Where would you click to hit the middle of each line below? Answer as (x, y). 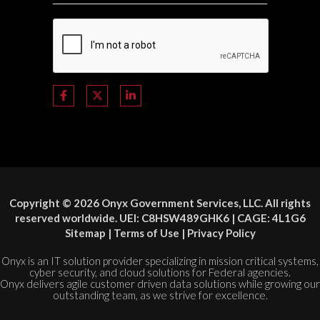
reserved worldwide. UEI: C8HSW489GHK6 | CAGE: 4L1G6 (160, 218)
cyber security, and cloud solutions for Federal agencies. (160, 272)
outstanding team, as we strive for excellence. (160, 295)
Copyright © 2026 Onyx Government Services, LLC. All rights (160, 203)
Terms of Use (146, 233)
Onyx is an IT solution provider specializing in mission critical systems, (160, 261)
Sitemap (85, 233)
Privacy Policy (221, 233)
